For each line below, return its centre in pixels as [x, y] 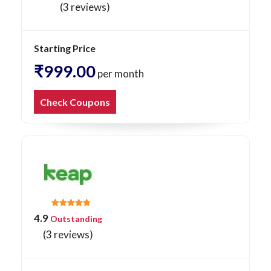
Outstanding [75, 219]
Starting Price [65, 48]
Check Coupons [75, 102]
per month [120, 74]
